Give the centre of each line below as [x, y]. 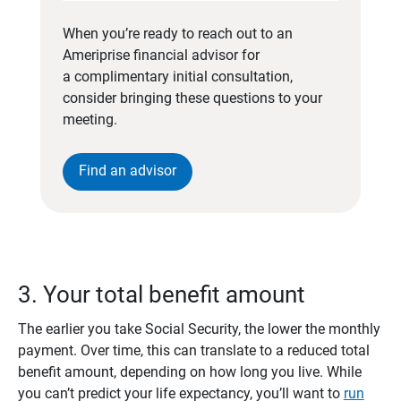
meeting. [90, 120]
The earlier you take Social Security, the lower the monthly [199, 329]
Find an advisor [127, 171]
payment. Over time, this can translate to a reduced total [193, 351]
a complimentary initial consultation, [177, 77]
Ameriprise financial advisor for [161, 55]
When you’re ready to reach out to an [177, 34]
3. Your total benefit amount [164, 295]
